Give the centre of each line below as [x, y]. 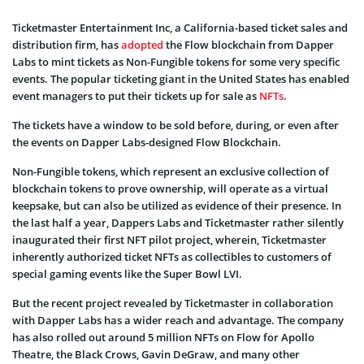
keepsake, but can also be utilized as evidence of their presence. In [177, 205]
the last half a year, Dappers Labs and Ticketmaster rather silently [178, 222]
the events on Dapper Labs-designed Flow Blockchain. [147, 142]
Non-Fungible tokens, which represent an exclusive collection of [171, 171]
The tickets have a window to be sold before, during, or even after [175, 125]
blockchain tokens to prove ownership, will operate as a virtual [170, 188]
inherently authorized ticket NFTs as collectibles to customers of [172, 256]
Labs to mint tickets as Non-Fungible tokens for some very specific [176, 61]
